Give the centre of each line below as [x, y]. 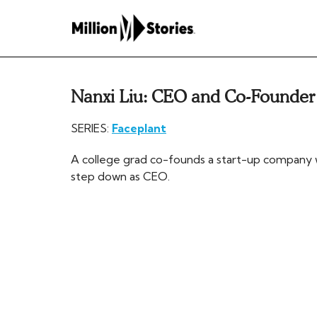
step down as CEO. [120, 176]
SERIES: [91, 128]
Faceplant [139, 128]
